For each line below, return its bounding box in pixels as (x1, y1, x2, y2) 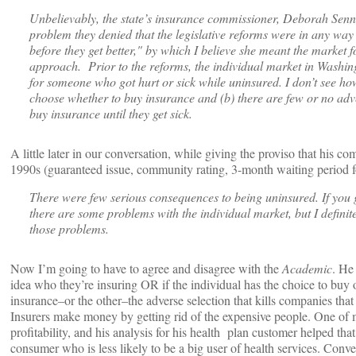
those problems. (29, 220, 109, 238)
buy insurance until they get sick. (29, 105, 192, 122)
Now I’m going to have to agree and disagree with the (10, 260, 282, 277)
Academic (282, 260, 332, 277)
